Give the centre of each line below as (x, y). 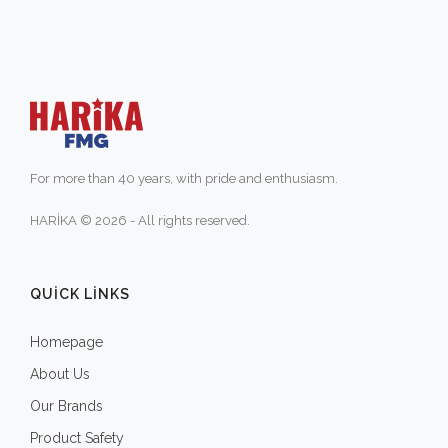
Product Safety (77, 437)
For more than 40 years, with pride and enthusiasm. (184, 178)
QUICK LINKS (80, 293)
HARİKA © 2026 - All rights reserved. (140, 220)
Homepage (66, 341)
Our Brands (66, 405)
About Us (60, 373)
